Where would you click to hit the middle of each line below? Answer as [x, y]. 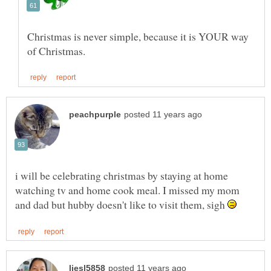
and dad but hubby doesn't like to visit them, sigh [121, 204]
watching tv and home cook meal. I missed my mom [127, 190]
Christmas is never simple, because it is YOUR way [138, 36]
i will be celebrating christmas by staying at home [122, 175]
